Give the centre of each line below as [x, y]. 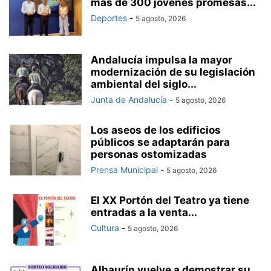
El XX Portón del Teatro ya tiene [170, 200]
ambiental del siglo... [144, 84]
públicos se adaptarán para [160, 142]
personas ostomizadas [149, 154]
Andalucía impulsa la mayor [162, 60]
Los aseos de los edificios [156, 130]
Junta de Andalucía [129, 99]
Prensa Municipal [124, 169]
